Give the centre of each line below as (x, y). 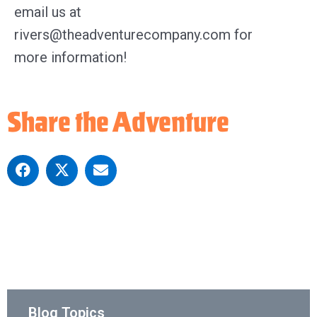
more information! (70, 57)
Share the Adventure (118, 122)
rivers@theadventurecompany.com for (133, 34)
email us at (48, 12)
